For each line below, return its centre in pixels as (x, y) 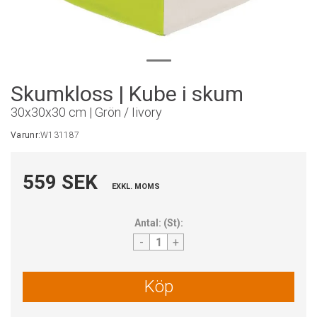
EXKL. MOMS (136, 186)
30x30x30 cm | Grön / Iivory (86, 112)
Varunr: (26, 135)
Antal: (148, 223)
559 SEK (60, 182)
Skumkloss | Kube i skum (127, 94)
